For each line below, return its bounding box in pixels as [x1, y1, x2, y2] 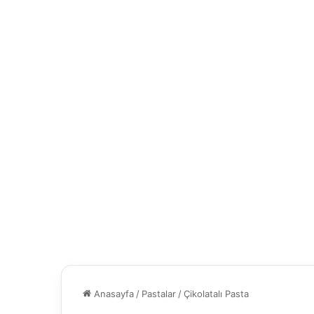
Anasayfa [91, 288, 134, 299]
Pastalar [142, 288, 176, 299]
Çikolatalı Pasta [184, 288, 249, 299]
